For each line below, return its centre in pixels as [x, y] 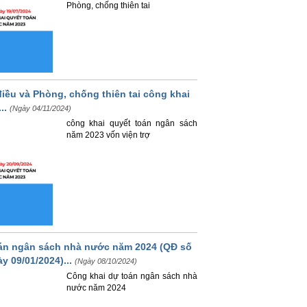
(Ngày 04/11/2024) [41, 109]
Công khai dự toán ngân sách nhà [132, 277]
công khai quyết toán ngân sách [132, 124]
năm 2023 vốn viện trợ [108, 135]
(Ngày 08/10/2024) [106, 261]
